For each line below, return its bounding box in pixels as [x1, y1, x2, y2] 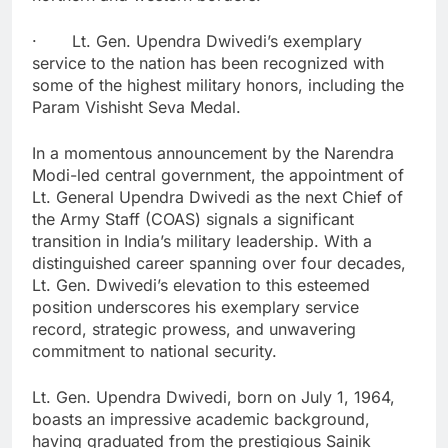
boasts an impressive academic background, [32, 408, 370, 429]
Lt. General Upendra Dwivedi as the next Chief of [32, 186, 403, 207]
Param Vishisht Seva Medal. [32, 96, 241, 117]
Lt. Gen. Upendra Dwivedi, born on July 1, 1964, [32, 386, 395, 407]
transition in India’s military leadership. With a [32, 230, 372, 251]
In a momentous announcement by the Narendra [32, 142, 394, 163]
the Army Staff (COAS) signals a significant [32, 208, 354, 229]
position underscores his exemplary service [32, 296, 359, 317]
